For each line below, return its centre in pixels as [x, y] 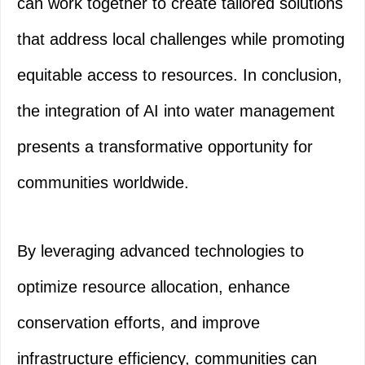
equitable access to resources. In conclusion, [180, 75]
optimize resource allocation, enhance [154, 287]
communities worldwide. [103, 183]
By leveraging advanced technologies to [161, 251]
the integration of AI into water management [176, 111]
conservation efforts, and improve [139, 323]
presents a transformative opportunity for [165, 147]
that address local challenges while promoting [181, 40]
